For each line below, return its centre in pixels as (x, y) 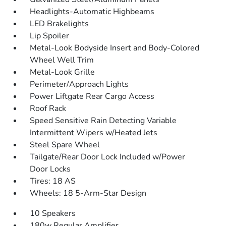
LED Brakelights (60, 24)
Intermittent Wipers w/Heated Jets (94, 133)
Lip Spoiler (50, 36)
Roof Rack (48, 108)
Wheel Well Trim (62, 60)
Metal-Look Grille (63, 72)
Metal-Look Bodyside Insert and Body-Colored (115, 48)
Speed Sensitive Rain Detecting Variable (103, 121)
